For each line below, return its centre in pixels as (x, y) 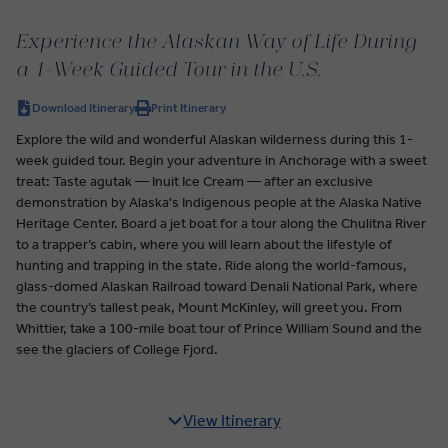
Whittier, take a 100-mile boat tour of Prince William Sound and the (219, 328)
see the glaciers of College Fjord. (117, 349)
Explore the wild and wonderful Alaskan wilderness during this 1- (214, 139)
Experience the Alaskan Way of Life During (217, 42)
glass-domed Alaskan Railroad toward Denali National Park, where (217, 286)
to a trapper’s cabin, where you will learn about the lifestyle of (204, 244)
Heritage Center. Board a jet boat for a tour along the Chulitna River (221, 223)
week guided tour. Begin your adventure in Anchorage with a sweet (221, 160)
